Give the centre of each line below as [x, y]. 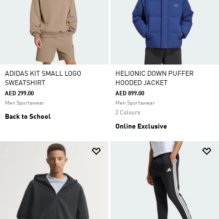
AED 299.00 [19, 94]
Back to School [28, 117]
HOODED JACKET [142, 83]
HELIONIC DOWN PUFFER [154, 74]
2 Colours [128, 113]
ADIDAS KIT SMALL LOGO [43, 74]
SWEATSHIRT [25, 83]
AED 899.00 [130, 94]
